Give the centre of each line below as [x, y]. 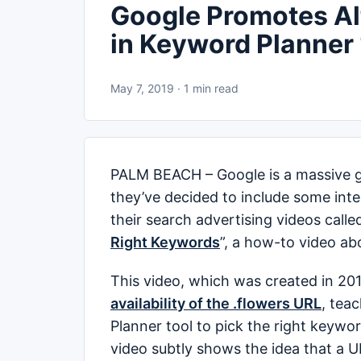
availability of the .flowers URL [216, 303]
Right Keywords [165, 242]
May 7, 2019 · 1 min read [174, 88]
